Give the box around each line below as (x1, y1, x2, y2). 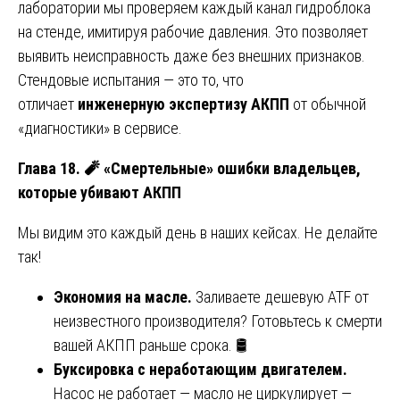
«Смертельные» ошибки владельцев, (100, 158, 361, 178)
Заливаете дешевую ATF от (196, 287, 369, 306)
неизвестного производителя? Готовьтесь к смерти (54, 311, 382, 330)
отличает (18, 94, 78, 113)
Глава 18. (18, 158, 84, 178)
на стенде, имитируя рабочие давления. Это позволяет (18, 21, 368, 41)
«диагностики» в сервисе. (18, 118, 182, 137)
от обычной (289, 94, 366, 113)
